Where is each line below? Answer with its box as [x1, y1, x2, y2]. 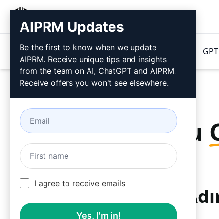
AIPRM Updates [20, 19, 124, 35]
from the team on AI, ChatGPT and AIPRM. [20, 66, 176, 76]
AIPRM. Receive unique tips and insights [20, 54, 167, 64]
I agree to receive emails [34, 178, 125, 188]
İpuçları [148, 46, 175, 57]
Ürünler [12, 46, 41, 57]
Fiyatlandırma [66, 46, 116, 57]
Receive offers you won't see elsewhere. [20, 78, 169, 88]
